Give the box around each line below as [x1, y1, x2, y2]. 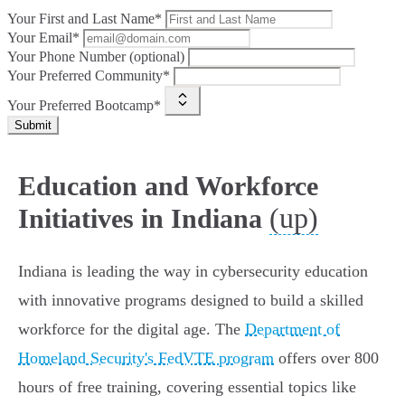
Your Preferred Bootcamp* [7, 98, 161, 114]
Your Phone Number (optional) [7, 49, 184, 65]
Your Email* [7, 30, 80, 46]
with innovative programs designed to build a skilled [18, 291, 363, 310]
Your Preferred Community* [7, 68, 170, 84]
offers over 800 [274, 349, 379, 368]
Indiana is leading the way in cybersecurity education [18, 262, 368, 281]
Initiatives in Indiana [18, 203, 262, 234]
